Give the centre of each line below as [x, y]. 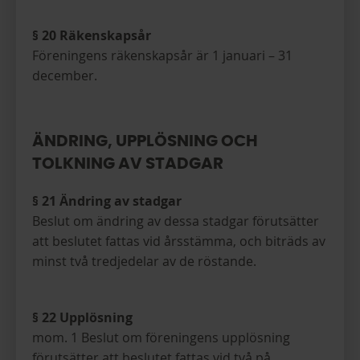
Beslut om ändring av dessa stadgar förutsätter [176, 221]
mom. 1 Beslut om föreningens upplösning [161, 337]
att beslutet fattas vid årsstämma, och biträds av [179, 241]
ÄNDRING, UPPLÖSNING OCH [145, 141]
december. [65, 76]
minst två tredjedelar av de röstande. [144, 261]
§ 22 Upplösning [82, 317]
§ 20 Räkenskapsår [92, 35]
